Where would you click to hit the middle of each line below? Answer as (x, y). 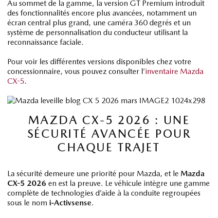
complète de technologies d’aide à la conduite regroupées (104, 193)
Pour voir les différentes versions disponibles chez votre (99, 61)
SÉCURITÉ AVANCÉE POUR (109, 133)
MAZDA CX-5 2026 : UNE (109, 120)
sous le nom (28, 202)
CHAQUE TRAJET (109, 147)
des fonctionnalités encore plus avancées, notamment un (102, 13)
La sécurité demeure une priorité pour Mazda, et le (94, 173)
